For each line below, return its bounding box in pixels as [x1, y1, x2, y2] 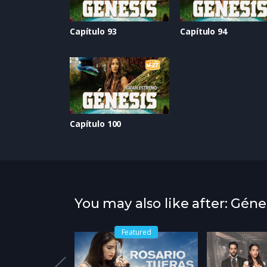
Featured [121, 226, 151, 237]
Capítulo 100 [70, 117, 122, 129]
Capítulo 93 [70, 26, 117, 38]
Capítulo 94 [180, 26, 227, 38]
